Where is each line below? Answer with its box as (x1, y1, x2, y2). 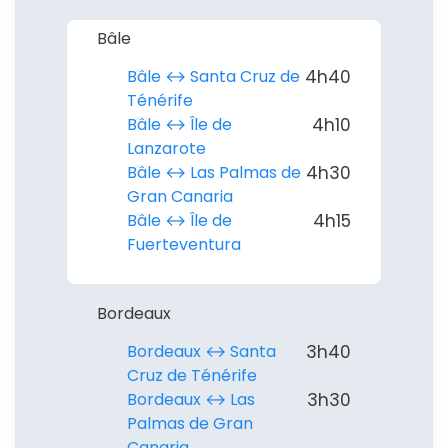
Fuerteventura (127, 232, 241, 256)
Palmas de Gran (127, 411, 253, 435)
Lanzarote (127, 136, 206, 160)
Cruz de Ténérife (127, 363, 257, 387)
